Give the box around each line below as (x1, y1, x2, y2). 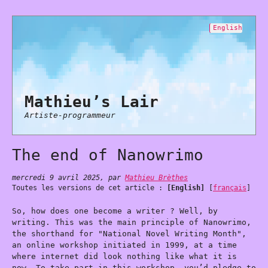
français (213, 184, 246, 193)
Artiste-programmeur (25, 111, 115, 120)
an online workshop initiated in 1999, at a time (12, 240, 237, 249)
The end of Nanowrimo (12, 145, 203, 164)
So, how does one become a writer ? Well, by (12, 206, 218, 215)
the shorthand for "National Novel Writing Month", (12, 229, 246, 238)
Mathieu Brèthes (125, 173, 188, 182)
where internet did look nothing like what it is (12, 251, 237, 261)
